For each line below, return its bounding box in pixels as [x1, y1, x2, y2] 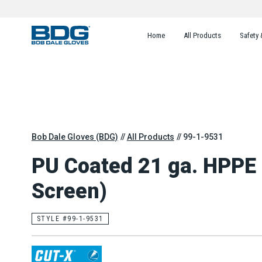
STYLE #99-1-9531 [36, 215, 104, 223]
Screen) [31, 178, 107, 204]
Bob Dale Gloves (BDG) [31, 132, 118, 142]
